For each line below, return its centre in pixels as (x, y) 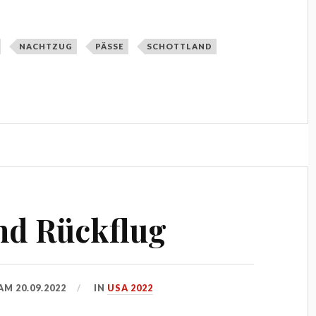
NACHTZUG (46, 46)
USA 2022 (130, 287)
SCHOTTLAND (180, 46)
